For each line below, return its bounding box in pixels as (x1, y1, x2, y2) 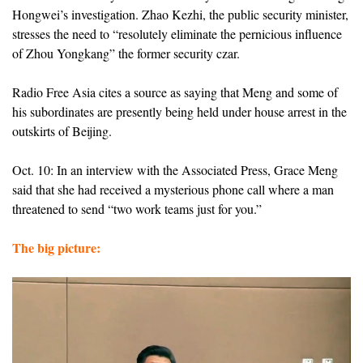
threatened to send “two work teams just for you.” (12, 199, 262, 217)
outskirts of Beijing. (12, 122, 112, 139)
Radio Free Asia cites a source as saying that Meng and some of (12, 83, 338, 100)
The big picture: (12, 237, 100, 257)
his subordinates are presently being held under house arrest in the (12, 102, 347, 120)
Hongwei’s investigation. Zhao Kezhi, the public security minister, (12, 5, 348, 23)
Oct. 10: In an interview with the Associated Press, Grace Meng (12, 160, 338, 178)
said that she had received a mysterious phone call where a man (12, 180, 334, 198)
